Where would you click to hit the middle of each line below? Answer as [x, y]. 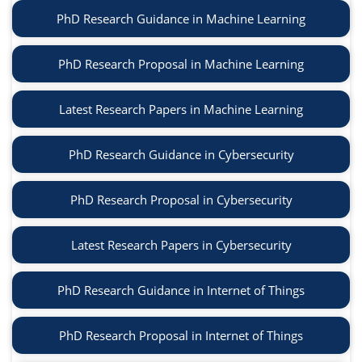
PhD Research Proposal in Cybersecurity [181, 200]
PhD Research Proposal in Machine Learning [181, 64]
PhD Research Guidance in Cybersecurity [181, 155]
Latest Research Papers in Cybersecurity [181, 245]
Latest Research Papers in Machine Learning [181, 109]
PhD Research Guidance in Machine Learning [181, 19]
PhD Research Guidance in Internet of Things [181, 290]
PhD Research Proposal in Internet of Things [181, 336]
